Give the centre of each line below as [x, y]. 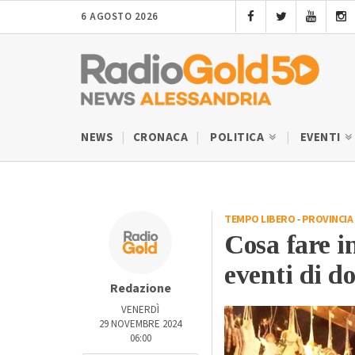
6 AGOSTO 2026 [120, 17]
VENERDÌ [140, 309]
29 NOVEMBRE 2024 [140, 324]
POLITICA [239, 137]
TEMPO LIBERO [260, 219]
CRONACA [160, 137]
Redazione [140, 288]
